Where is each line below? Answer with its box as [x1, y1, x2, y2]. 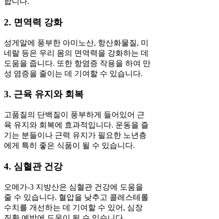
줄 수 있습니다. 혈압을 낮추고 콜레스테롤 [4, 193, 149, 201]
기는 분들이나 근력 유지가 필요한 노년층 [4, 131, 147, 140]
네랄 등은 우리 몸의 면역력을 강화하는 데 [4, 48, 149, 57]
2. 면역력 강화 [4, 17, 63, 28]
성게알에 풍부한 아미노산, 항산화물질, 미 [4, 38, 149, 47]
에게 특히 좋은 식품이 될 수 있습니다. [4, 141, 135, 150]
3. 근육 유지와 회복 [4, 89, 84, 100]
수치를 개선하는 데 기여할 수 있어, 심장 [4, 203, 143, 212]
